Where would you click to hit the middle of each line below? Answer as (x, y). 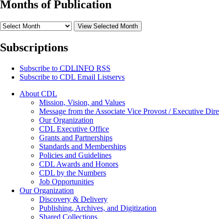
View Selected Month (108, 26)
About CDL (38, 94)
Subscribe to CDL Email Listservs (72, 77)
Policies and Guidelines (75, 155)
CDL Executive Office (74, 129)
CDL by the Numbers (73, 173)
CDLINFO (77, 68)
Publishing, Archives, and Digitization (98, 208)
